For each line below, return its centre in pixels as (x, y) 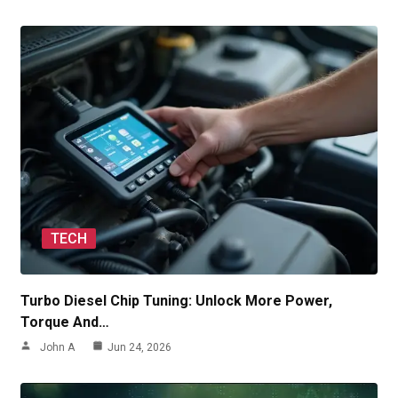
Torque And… (65, 322)
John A (57, 347)
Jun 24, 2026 (139, 347)
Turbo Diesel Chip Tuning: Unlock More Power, (176, 301)
